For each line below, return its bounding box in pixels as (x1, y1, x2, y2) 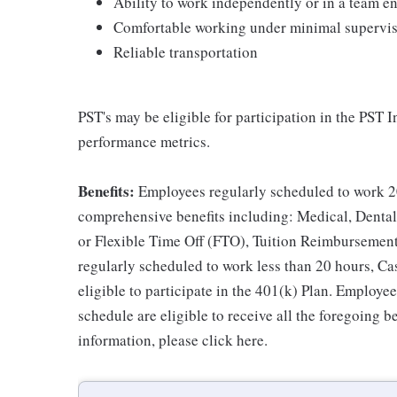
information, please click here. (78, 329, 268, 350)
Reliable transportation (113, 41, 258, 62)
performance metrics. (78, 130, 210, 152)
